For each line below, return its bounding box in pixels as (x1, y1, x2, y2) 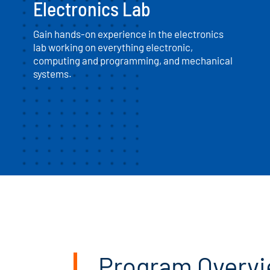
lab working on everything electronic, (33, 41, 193, 54)
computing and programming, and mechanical (33, 54, 233, 67)
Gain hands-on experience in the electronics (33, 28, 224, 40)
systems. (33, 67, 72, 80)
